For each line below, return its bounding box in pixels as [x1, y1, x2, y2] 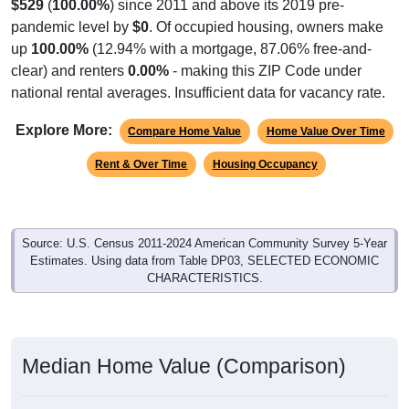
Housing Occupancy [212, 157, 318, 171]
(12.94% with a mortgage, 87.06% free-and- [89, 40, 372, 57]
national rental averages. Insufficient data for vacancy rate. [11, 84, 385, 100]
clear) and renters [11, 62, 128, 79]
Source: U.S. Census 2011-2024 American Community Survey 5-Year [22, 236, 387, 250]
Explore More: [15, 121, 112, 138]
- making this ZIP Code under [169, 62, 362, 79]
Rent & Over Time [95, 157, 188, 171]
